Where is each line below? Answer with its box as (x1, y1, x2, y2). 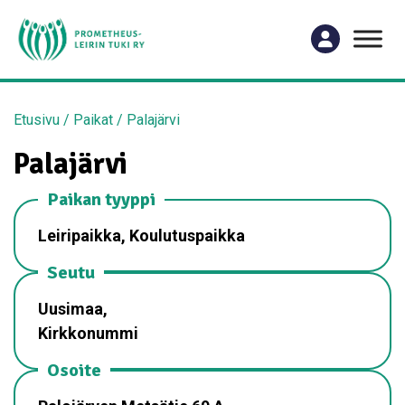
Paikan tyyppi (47, 187, 155, 211)
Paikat (73, 110, 113, 128)
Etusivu (14, 110, 60, 128)
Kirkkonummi (38, 323, 138, 343)
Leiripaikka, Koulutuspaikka (38, 225, 245, 245)
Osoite (47, 358, 101, 381)
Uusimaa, (38, 298, 108, 318)
